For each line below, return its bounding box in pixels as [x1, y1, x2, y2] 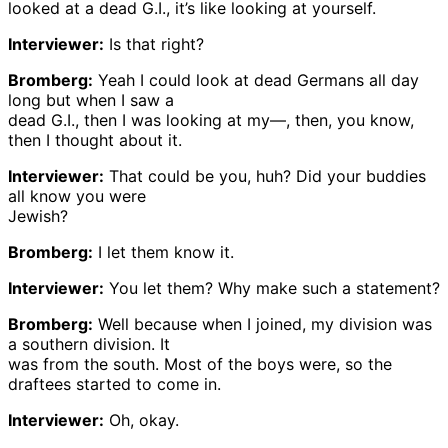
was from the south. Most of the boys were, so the [8, 353, 392, 374]
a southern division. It [8, 333, 170, 354]
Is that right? [104, 33, 204, 54]
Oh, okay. [104, 409, 179, 430]
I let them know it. [93, 241, 234, 262]
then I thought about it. [8, 129, 182, 150]
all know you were [8, 185, 146, 206]
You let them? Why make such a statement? [104, 277, 440, 298]
